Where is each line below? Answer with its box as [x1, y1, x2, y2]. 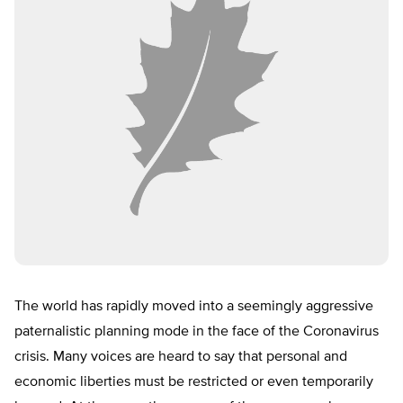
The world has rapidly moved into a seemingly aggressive [14, 300, 373, 315]
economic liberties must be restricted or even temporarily [14, 375, 373, 390]
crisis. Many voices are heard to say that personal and [14, 350, 347, 365]
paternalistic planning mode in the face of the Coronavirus [14, 325, 379, 340]
